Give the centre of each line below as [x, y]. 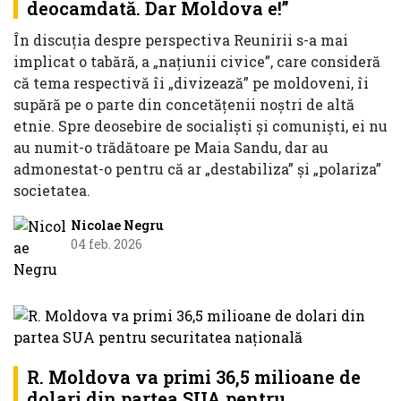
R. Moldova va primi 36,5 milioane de [194, 376]
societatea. [52, 190]
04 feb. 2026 [106, 243]
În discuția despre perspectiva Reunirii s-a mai [181, 39]
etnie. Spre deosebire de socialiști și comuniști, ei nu [200, 125]
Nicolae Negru [117, 225]
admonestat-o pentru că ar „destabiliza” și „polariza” [197, 168]
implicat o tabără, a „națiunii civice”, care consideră [197, 61]
